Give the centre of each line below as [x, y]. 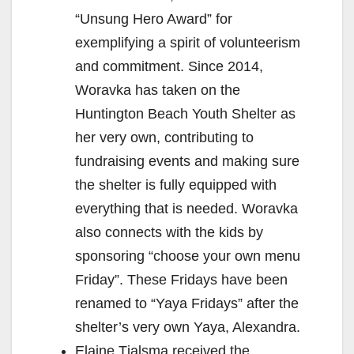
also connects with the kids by [169, 232]
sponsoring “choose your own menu [188, 256]
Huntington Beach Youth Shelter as [185, 113]
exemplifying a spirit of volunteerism [188, 42]
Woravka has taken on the [158, 90]
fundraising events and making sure [187, 161]
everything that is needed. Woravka [186, 208]
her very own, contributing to [164, 137]
